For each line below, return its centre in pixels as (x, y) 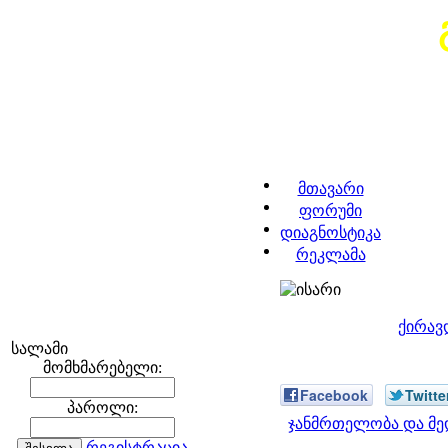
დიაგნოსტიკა (330, 232)
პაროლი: (102, 407)
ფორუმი (330, 210)
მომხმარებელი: (102, 367)
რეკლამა (330, 254)
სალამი (39, 348)
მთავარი (330, 188)
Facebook (334, 395)
